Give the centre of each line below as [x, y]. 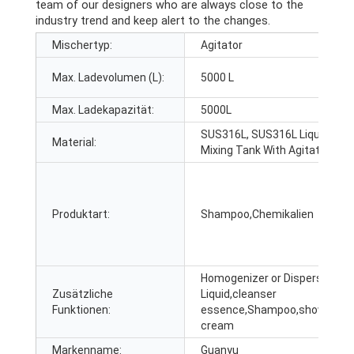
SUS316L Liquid [290, 134]
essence [223, 309]
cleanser [254, 294]
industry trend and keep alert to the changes [152, 20]
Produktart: [81, 214]
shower [318, 309]
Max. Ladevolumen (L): [108, 77]
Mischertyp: [82, 45]
